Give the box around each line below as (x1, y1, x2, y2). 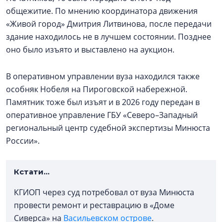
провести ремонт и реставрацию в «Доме (14, 199, 174, 211)
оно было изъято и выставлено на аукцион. (6, 44, 176, 55)
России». (6, 135, 40, 146)
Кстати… (14, 166, 52, 176)
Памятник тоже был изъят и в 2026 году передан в (6, 96, 200, 108)
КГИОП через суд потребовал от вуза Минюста (14, 186, 194, 198)
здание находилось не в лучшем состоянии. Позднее (6, 31, 211, 42)
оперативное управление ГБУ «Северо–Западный (6, 109, 198, 120)
